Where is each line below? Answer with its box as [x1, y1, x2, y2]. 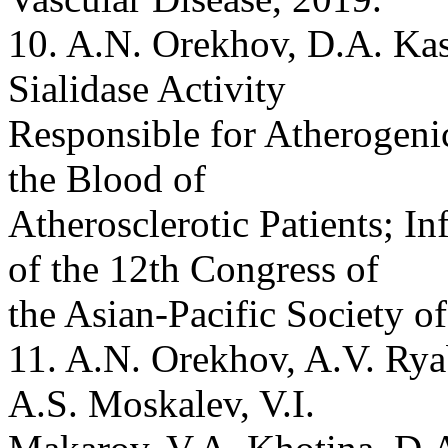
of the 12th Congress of [8, 246, 379, 290]
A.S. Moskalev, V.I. [8, 381, 315, 425]
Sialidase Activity [8, 66, 286, 110]
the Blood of [8, 156, 206, 200]
